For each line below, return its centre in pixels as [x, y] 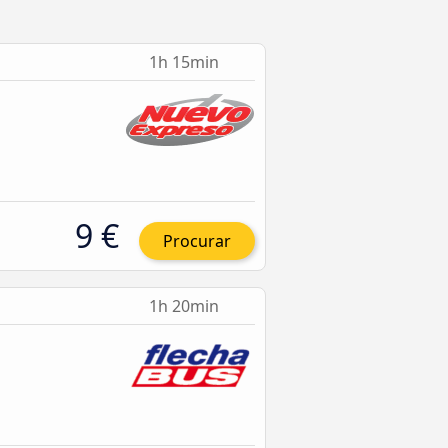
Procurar [197, 241]
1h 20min [186, 306]
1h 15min [186, 62]
